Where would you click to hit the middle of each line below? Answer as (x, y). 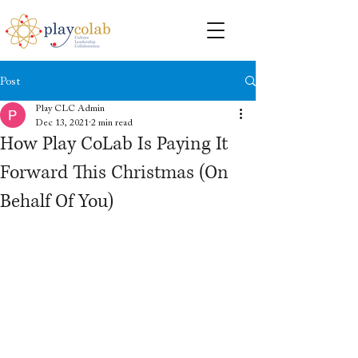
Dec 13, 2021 (62, 122)
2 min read (112, 122)
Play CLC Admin (70, 108)
